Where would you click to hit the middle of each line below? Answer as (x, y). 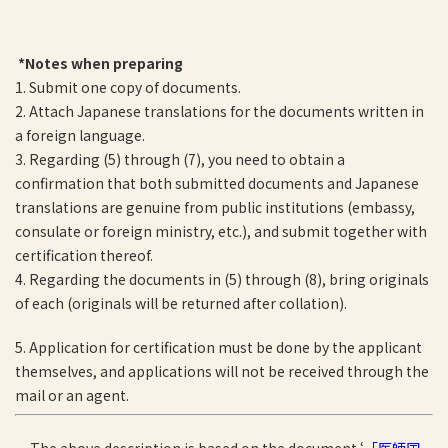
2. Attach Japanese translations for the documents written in (219, 111)
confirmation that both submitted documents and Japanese (217, 183)
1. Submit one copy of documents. (128, 87)
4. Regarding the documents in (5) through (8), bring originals (222, 279)
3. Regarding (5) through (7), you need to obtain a (180, 159)
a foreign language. (80, 135)
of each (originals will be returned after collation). (181, 303)
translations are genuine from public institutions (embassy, (215, 207)
